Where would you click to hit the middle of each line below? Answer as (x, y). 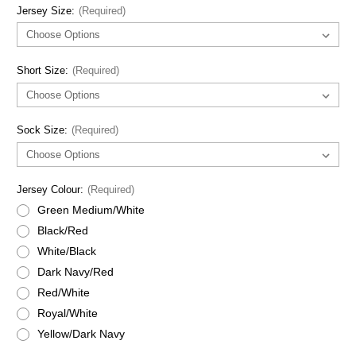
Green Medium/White (91, 209)
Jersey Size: (47, 10)
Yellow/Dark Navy (81, 333)
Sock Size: (44, 130)
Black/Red (62, 230)
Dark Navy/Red (75, 271)
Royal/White (67, 313)
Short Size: (44, 70)
